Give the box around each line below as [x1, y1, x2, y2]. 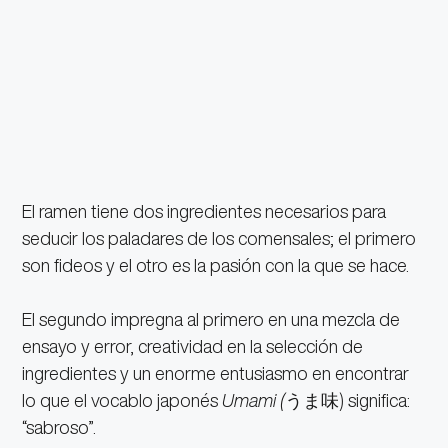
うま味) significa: [285, 391, 411, 410]
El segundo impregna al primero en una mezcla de [22, 310, 401, 329]
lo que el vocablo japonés [22, 391, 223, 410]
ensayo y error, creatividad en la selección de [22, 337, 364, 356]
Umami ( [222, 391, 286, 410]
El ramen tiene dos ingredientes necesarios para [22, 202, 387, 221]
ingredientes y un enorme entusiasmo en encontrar [22, 364, 410, 383]
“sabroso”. [22, 418, 97, 437]
